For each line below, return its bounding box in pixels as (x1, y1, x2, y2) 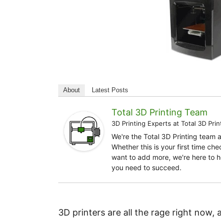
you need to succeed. (111, 163, 182, 172)
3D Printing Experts (111, 119, 171, 127)
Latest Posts (92, 86, 128, 94)
